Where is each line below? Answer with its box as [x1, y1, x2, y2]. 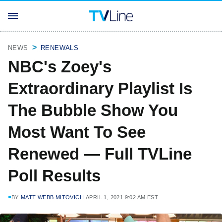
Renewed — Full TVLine [8, 145, 192, 163]
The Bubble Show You [8, 101, 178, 119]
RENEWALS [41, 44, 79, 52]
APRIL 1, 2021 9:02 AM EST [86, 194, 159, 200]
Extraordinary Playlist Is [8, 79, 192, 98]
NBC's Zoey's [8, 57, 111, 76]
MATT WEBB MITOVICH [20, 194, 84, 200]
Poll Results [8, 166, 101, 185]
